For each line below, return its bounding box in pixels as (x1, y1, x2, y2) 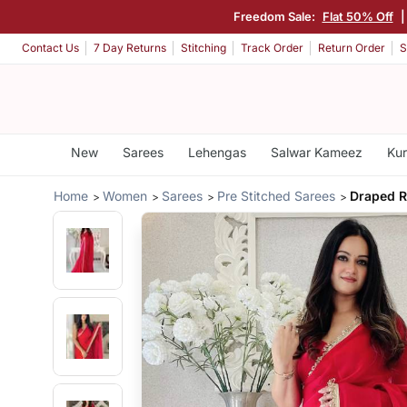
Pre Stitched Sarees (217, 187, 336, 203)
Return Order (318, 41, 385, 55)
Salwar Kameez (270, 144, 362, 160)
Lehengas (187, 144, 246, 160)
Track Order (241, 41, 303, 55)
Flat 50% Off (323, 8, 394, 24)
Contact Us (22, 41, 79, 55)
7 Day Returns (94, 41, 166, 55)
